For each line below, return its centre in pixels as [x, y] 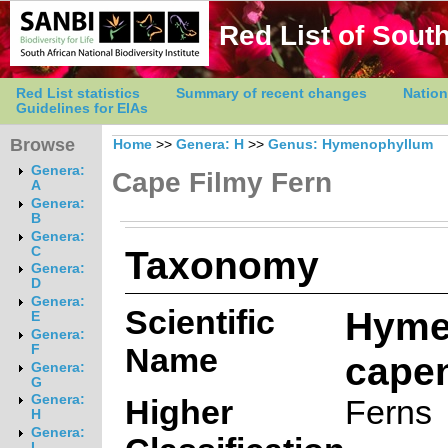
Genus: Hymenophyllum [350, 144]
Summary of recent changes [271, 93]
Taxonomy [221, 264]
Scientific [199, 322]
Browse [42, 145]
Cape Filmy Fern [222, 182]
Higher [178, 412]
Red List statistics [78, 93]
